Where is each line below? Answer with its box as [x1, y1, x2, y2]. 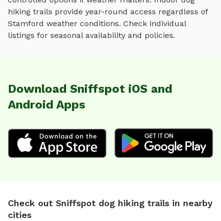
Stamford [8, 19, 44, 29]
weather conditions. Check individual [44, 19, 186, 29]
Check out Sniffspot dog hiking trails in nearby [8, 197, 213, 208]
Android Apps [8, 98, 85, 112]
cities [8, 209, 32, 220]
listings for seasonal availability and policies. [8, 31, 175, 40]
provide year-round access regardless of [52, 7, 208, 17]
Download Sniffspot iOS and [8, 82, 172, 96]
